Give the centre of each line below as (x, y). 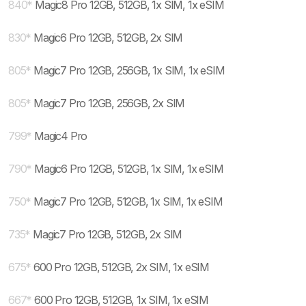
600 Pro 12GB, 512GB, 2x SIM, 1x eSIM (122, 267)
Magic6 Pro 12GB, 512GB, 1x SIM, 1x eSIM (129, 169)
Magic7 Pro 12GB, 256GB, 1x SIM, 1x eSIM (129, 70)
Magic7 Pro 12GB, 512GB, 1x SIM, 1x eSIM (128, 201)
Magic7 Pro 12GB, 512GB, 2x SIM (108, 234)
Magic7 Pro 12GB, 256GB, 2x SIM (109, 103)
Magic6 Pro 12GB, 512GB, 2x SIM (108, 38)
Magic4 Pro (61, 136)
